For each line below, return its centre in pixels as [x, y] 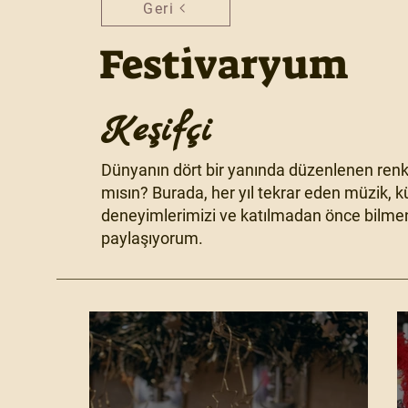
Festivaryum [224, 65]
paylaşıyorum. [153, 238]
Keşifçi [157, 131]
